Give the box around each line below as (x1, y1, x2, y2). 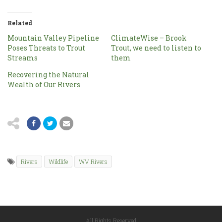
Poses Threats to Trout (7, 43, 85, 53)
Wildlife (49, 158, 68, 166)
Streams (7, 53, 38, 62)
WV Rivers (79, 158, 108, 166)
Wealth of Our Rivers (7, 80, 80, 89)
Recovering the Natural (7, 70, 89, 79)
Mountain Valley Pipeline (7, 33, 99, 43)
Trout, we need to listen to (111, 43, 201, 53)
